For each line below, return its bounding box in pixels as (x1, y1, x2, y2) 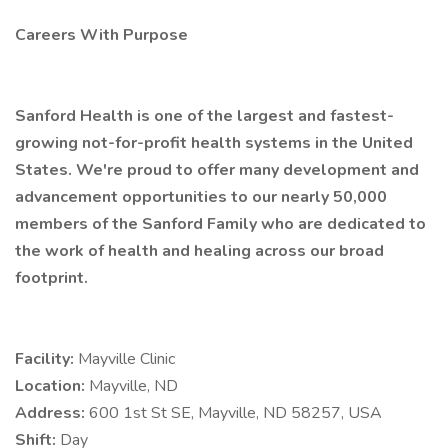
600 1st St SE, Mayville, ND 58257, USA (89, 402, 382, 424)
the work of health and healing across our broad (15, 240, 384, 262)
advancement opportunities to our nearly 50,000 (15, 186, 387, 208)
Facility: (15, 348, 78, 370)
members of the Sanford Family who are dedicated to (15, 213, 426, 235)
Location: (15, 375, 89, 397)
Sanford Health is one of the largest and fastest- (15, 105, 394, 127)
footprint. (15, 267, 88, 289)
